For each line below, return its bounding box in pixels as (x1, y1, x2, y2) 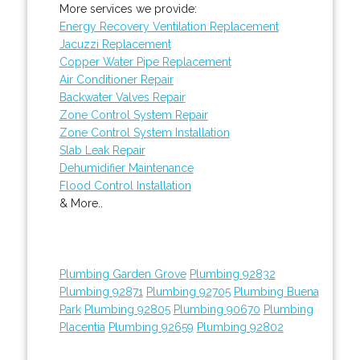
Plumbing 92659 (108, 320, 194, 333)
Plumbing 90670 (173, 302, 260, 316)
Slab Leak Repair (59, 143, 145, 157)
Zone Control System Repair (59, 108, 208, 121)
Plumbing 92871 (59, 284, 143, 298)
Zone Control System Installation (59, 125, 230, 139)
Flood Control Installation (59, 178, 191, 192)
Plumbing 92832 (189, 267, 276, 280)
